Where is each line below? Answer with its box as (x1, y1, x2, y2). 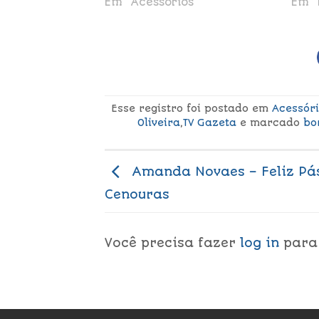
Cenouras (105, 187, 169, 202)
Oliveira (137, 116, 181, 128)
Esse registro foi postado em (111, 102, 273, 114)
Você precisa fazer (105, 235, 240, 250)
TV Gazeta (183, 116, 237, 128)
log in (240, 235, 279, 250)
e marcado (236, 116, 304, 128)
